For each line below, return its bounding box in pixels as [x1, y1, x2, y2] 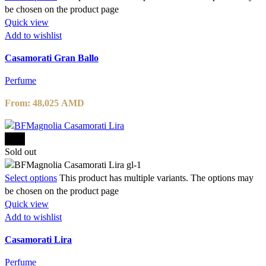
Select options [5, 172, 57, 183]
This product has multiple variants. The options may [59, 172, 254, 183]
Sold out [5, 146, 36, 157]
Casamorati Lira [5, 234, 72, 245]
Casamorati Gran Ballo [5, 52, 99, 63]
